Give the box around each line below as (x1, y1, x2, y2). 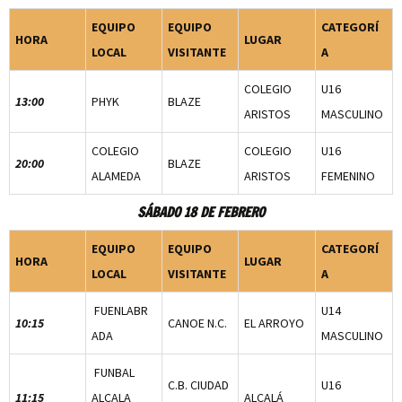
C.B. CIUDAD (168, 376, 229, 393)
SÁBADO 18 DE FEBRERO (137, 202, 265, 222)
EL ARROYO (244, 314, 304, 331)
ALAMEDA (92, 167, 141, 184)
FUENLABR (92, 301, 148, 319)
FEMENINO (321, 167, 375, 184)
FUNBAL (92, 363, 135, 380)
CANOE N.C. (168, 314, 227, 331)
